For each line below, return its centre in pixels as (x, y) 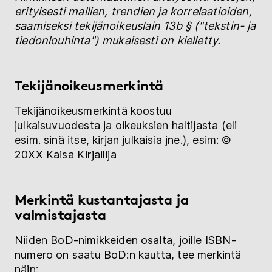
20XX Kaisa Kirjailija (66, 155)
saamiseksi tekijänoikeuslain (89, 26)
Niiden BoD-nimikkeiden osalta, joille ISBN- (125, 240)
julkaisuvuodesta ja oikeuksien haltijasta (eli (126, 126)
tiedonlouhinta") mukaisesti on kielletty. (118, 41)
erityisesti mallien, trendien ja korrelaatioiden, (133, 12)
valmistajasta (61, 215)
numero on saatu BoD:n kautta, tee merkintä (128, 255)
